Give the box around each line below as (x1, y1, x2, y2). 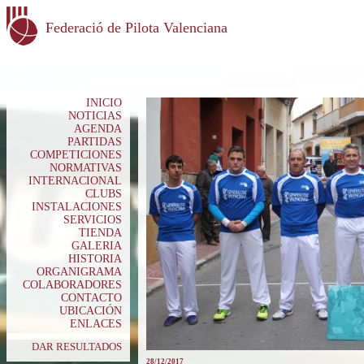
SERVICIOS (63, 214, 122, 226)
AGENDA (74, 123, 122, 135)
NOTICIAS (68, 110, 122, 122)
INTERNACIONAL (28, 175, 122, 187)
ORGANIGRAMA (37, 266, 122, 278)
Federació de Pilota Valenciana (45, 19, 227, 36)
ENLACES (70, 318, 122, 330)
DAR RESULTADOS (32, 340, 122, 353)
